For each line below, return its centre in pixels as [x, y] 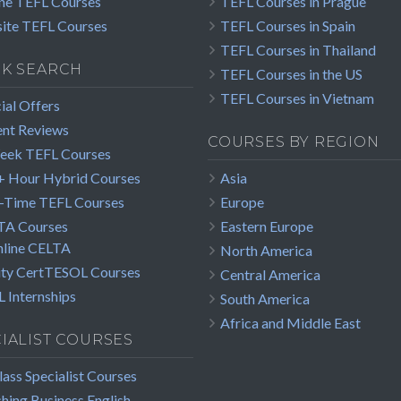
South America [265, 299]
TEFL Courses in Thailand [298, 50]
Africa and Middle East [290, 323]
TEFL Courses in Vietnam [297, 98]
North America [266, 251]
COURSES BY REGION [294, 142]
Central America [270, 275]
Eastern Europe [267, 226]
